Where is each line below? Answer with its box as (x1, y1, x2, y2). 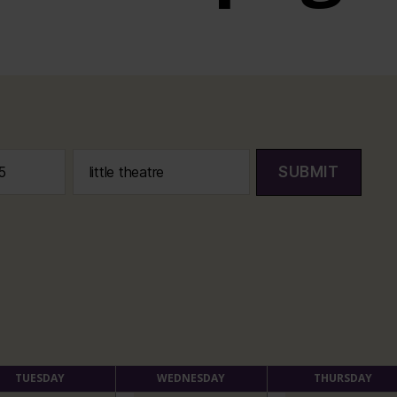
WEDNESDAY (157, 370, 225, 385)
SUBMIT (277, 163, 339, 182)
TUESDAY (14, 370, 65, 385)
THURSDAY (313, 370, 372, 385)
